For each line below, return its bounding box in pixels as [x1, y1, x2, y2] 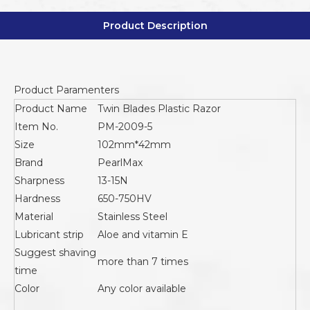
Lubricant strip [15, 228, 84, 241]
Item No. [15, 120, 58, 133]
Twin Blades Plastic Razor [98, 102, 221, 115]
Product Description [102, 19, 208, 32]
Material [15, 210, 53, 223]
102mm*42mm [98, 138, 171, 151]
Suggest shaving [15, 246, 96, 259]
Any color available [98, 282, 186, 295]
